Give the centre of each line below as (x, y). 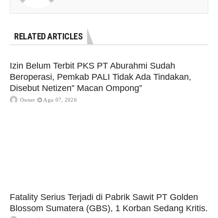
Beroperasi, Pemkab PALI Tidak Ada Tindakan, (100, 77)
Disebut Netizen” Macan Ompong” (76, 88)
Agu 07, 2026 (60, 100)
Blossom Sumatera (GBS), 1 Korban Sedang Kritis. (109, 209)
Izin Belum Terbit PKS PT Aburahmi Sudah (92, 66)
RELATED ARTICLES (48, 36)
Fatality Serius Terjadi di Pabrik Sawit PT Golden (104, 197)
